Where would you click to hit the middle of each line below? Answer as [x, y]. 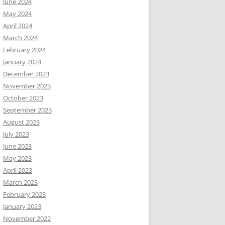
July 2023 [16, 134]
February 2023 [24, 194]
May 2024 [17, 14]
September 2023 [27, 110]
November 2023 [27, 86]
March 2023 [20, 182]
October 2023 [23, 98]
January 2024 [22, 62]
